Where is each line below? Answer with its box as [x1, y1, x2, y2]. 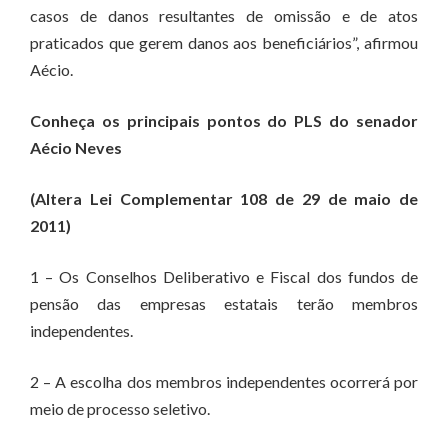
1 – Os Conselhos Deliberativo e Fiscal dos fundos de [30, 267, 418, 286]
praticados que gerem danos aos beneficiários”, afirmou [30, 33, 418, 52]
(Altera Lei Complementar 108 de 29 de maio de [30, 189, 418, 208]
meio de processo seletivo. [30, 399, 210, 418]
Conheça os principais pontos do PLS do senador [30, 111, 418, 130]
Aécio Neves [30, 138, 122, 157]
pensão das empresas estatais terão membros [30, 294, 418, 313]
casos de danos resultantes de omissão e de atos [30, 6, 418, 25]
